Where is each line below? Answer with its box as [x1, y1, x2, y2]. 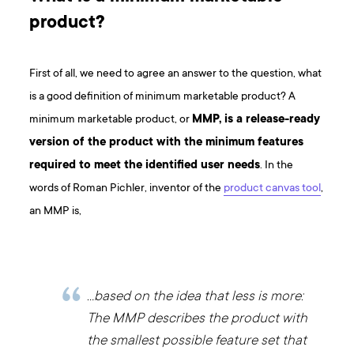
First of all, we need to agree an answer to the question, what [29, 66, 322, 81]
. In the [260, 158, 294, 172]
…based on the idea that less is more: [87, 288, 304, 305]
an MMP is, [29, 204, 82, 218]
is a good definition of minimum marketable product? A [29, 89, 296, 104]
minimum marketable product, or [29, 112, 193, 126]
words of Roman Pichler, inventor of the [29, 181, 224, 195]
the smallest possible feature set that [87, 333, 307, 349]
